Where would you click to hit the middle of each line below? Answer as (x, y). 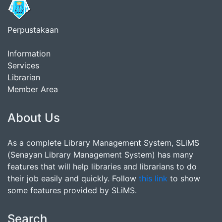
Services (23, 65)
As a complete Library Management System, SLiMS (103, 143)
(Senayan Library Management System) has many (100, 155)
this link (153, 178)
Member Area (33, 89)
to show (184, 178)
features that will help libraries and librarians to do (102, 166)
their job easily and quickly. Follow (73, 178)
